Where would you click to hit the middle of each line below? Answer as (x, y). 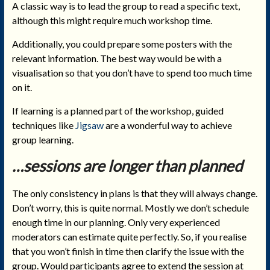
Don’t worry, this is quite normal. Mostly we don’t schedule (130, 207)
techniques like (43, 125)
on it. (22, 87)
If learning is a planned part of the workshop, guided (118, 110)
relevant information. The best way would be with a (117, 58)
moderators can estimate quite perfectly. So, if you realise (129, 236)
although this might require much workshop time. (112, 20)
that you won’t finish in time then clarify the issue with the (128, 251)
